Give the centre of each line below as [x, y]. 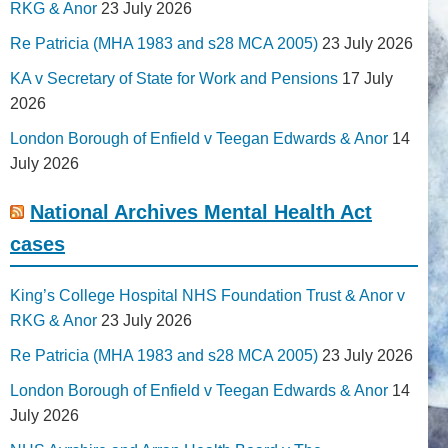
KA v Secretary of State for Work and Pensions [174, 78]
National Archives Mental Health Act [201, 211]
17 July [367, 78]
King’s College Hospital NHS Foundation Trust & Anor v [207, 295]
